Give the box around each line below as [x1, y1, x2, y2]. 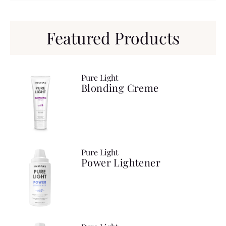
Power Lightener [81, 155, 160, 169]
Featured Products [46, 26, 180, 48]
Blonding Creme [81, 80, 159, 94]
